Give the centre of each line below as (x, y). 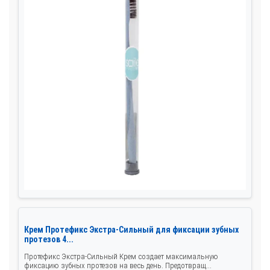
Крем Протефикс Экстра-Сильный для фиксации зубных (131, 229)
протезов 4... (49, 239)
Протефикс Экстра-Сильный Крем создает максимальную (121, 256)
